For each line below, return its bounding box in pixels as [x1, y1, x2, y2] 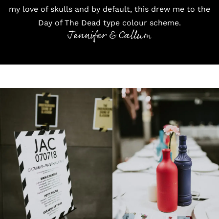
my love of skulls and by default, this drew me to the [9, 4, 210, 14]
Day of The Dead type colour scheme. [38, 18, 181, 27]
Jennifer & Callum [67, 26, 152, 44]
